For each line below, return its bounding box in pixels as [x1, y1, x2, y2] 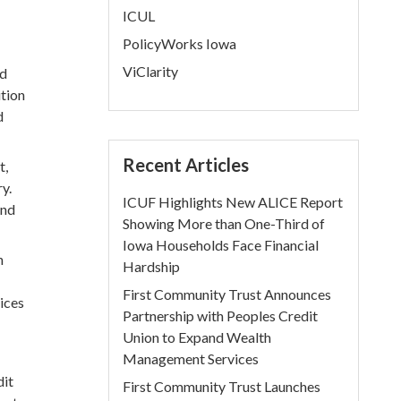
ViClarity [123, 63, 179, 80]
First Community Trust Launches [123, 378, 321, 395]
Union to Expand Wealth [123, 328, 272, 346]
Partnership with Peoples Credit [123, 307, 319, 324]
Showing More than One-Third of [123, 215, 326, 232]
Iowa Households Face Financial [123, 236, 320, 253]
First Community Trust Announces [123, 286, 332, 303]
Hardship [123, 258, 181, 275]
